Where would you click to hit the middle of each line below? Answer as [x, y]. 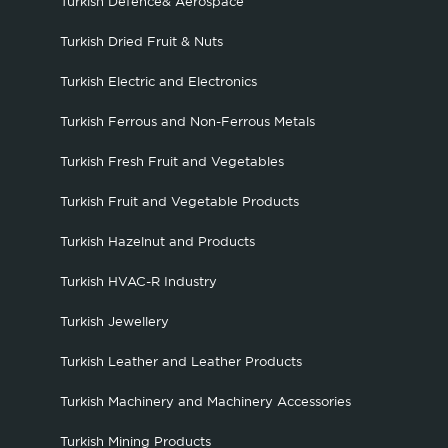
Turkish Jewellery [114, 322]
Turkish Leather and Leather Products [181, 362]
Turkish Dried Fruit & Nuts [141, 42]
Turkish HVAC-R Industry [138, 282]
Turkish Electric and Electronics [158, 82]
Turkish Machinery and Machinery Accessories [205, 402]
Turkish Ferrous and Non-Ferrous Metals [187, 122]
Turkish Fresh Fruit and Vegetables [172, 162]
